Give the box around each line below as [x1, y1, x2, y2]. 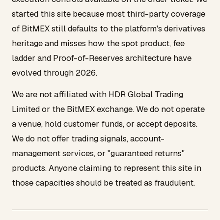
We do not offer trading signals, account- [12, 133, 165, 144]
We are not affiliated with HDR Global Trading [12, 88, 183, 100]
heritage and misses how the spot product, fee [12, 38, 185, 49]
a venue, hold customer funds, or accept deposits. [12, 118, 197, 129]
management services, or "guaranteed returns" [12, 147, 185, 159]
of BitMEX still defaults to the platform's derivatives [12, 23, 205, 34]
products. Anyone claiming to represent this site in [12, 162, 201, 173]
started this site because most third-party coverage [12, 8, 205, 19]
